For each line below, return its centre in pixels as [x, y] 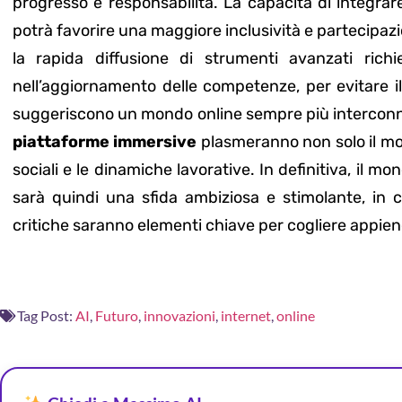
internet [246, 316]
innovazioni [179, 316]
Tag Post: [45, 316]
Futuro [117, 316]
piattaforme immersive [105, 141]
